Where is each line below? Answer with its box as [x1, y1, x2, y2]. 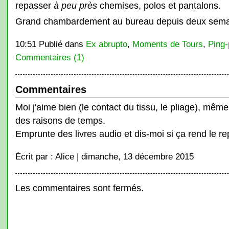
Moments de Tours [132, 39, 203, 49]
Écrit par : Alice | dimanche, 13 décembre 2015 [15, 152, 194, 161]
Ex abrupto [85, 39, 127, 49]
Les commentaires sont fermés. [15, 182, 144, 193]
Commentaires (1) [15, 53, 84, 62]
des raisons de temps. [15, 115, 105, 126]
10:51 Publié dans [15, 39, 86, 49]
